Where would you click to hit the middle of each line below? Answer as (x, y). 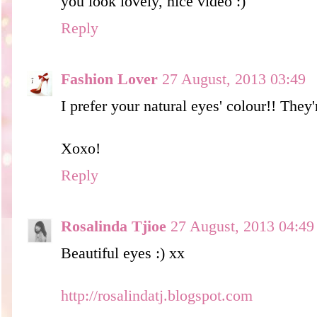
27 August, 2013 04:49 (242, 226)
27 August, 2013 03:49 (234, 79)
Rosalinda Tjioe (114, 226)
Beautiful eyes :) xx (123, 253)
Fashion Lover (109, 79)
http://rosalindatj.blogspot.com (157, 295)
